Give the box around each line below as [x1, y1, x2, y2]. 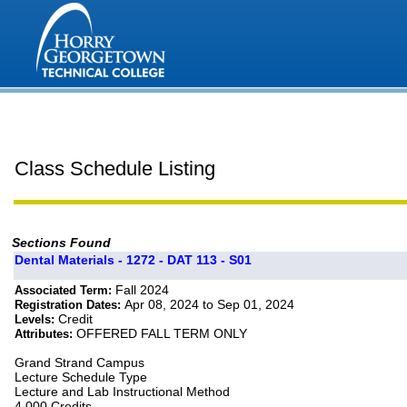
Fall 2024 [115, 283, 170, 298]
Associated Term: [15, 283, 116, 298]
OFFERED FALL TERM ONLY [76, 326, 248, 342]
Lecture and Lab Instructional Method [15, 384, 231, 400]
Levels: [15, 313, 59, 327]
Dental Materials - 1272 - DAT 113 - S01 [15, 253, 253, 268]
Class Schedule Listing [15, 156, 216, 180]
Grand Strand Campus [15, 355, 145, 371]
